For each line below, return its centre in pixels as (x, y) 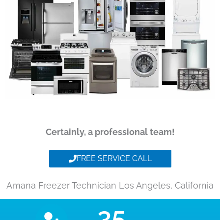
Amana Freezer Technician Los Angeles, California (110, 186)
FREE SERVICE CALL (114, 159)
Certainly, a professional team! (110, 132)
